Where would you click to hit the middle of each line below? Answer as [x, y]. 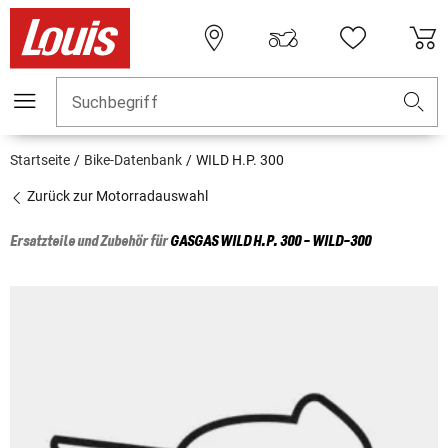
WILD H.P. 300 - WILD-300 [295, 242]
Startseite [40, 160]
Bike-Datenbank [133, 160]
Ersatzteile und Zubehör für [90, 242]
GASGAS [194, 242]
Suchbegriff [115, 103]
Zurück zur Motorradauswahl [116, 196]
